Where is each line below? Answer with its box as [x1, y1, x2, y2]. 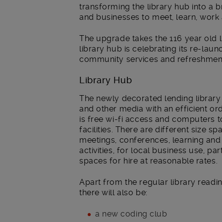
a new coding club [95, 209, 167, 219]
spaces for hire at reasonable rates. [79, 156, 218, 166]
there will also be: [79, 188, 148, 198]
